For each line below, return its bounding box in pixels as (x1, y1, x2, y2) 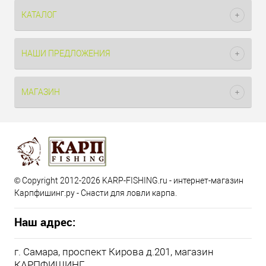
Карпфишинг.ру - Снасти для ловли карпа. (14, 188, 177, 198)
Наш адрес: (14, 214, 75, 229)
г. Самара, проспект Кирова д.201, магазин (14, 246, 214, 258)
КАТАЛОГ (21, 10, 57, 20)
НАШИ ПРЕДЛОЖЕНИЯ (21, 49, 110, 58)
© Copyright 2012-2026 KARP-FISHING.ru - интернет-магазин (14, 176, 243, 185)
